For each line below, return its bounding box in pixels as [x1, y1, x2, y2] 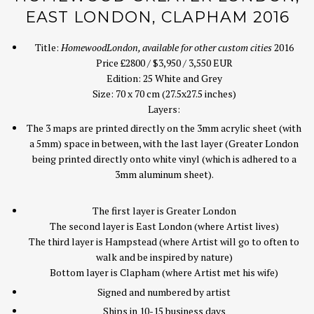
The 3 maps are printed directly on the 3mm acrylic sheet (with [27, 121, 301, 135]
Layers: [148, 102, 180, 116]
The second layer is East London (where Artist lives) [49, 219, 279, 233]
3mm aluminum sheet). [114, 168, 214, 182]
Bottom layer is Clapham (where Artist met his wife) [50, 266, 278, 280]
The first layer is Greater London [92, 204, 236, 218]
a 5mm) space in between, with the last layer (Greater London [29, 137, 299, 151]
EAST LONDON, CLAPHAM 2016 [25, 8, 289, 27]
